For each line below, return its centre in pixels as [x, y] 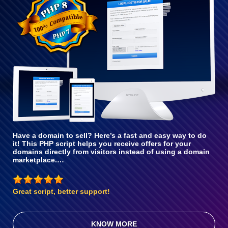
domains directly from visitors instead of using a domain [111, 152]
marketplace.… [38, 160]
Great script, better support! [61, 192]
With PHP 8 [119, 7]
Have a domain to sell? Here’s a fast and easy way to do [110, 136]
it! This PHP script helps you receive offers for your [102, 144]
